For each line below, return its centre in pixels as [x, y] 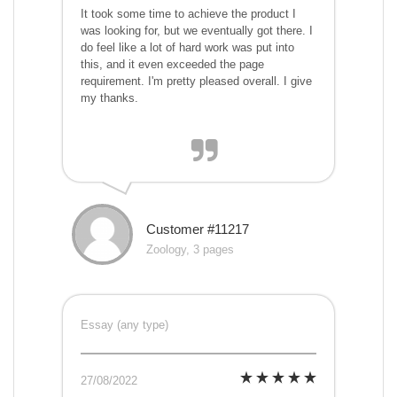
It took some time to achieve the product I [188, 14]
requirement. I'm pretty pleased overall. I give [196, 82]
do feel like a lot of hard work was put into [187, 48]
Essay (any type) [125, 325]
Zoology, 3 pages [190, 250]
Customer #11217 [198, 230]
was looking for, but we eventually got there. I [197, 31]
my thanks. [109, 98]
